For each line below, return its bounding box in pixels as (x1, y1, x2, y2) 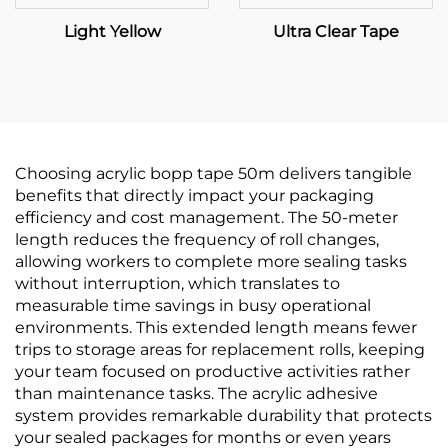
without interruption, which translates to (15, 274, 340, 293)
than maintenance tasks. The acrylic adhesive (15, 384, 378, 403)
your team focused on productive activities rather (15, 362, 410, 381)
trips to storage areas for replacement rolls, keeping (15, 340, 425, 359)
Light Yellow (63, 22, 161, 41)
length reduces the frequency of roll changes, (15, 230, 379, 249)
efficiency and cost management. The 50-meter (15, 208, 398, 227)
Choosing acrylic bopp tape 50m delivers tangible (15, 164, 412, 183)
